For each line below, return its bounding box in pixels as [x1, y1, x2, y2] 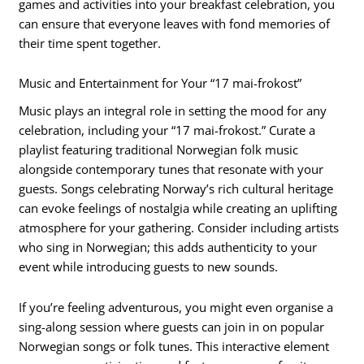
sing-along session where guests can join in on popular [19, 318, 325, 335]
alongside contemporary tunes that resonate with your [19, 161, 324, 178]
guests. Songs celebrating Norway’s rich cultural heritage [19, 180, 334, 197]
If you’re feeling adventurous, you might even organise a [19, 298, 334, 315]
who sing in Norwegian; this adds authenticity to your [19, 239, 318, 256]
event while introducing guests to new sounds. [19, 258, 279, 275]
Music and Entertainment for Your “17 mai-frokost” [19, 75, 302, 92]
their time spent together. [19, 34, 162, 51]
